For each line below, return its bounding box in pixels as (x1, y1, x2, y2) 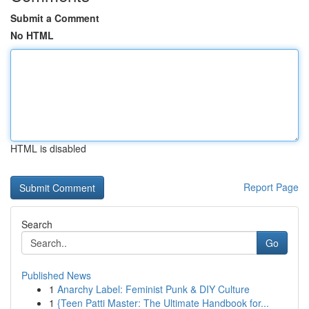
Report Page (243, 180, 299, 194)
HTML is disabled (10, 141, 86, 155)
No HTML (10, 28, 54, 42)
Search (21, 217, 52, 231)
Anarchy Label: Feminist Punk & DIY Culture (57, 282, 250, 296)
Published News (21, 268, 91, 282)
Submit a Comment (10, 11, 99, 25)
